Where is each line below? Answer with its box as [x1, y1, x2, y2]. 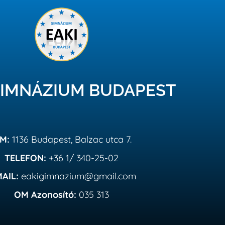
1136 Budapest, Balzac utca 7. [9, 134, 132, 146]
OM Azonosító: [14, 188, 76, 200]
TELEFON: [4, 152, 46, 164]
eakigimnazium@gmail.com [19, 170, 136, 182]
